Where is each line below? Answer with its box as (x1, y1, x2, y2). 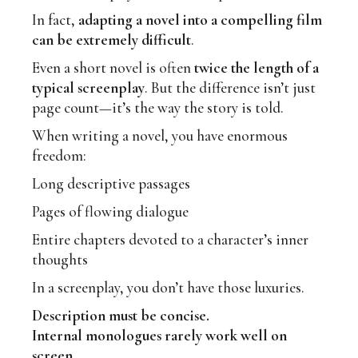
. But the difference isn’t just (145, 78, 316, 97)
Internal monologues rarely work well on (32, 326, 288, 345)
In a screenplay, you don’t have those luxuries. (32, 278, 305, 297)
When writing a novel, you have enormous (32, 126, 288, 145)
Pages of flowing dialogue (32, 202, 189, 221)
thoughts (32, 250, 89, 269)
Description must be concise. (32, 306, 210, 325)
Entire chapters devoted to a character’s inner (32, 230, 309, 249)
